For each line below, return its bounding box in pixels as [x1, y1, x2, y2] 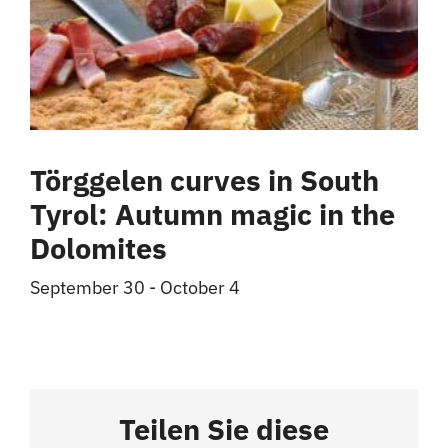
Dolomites [30, 230, 167, 268]
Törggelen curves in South [30, 162, 379, 200]
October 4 [160, 276, 240, 300]
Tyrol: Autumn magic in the [30, 196, 395, 234]
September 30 [30, 276, 145, 300]
